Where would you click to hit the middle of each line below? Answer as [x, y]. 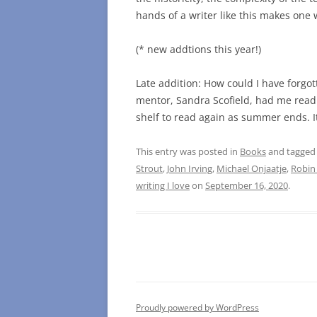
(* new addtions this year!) [198, 50]
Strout [149, 169]
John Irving [190, 169]
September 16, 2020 [247, 186]
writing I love [163, 186]
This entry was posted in [188, 152]
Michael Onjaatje [252, 169]
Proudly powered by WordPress [197, 308]
